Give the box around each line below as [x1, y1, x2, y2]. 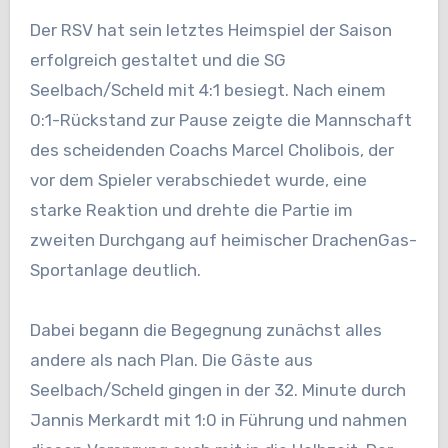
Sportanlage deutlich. [29, 260, 201, 281]
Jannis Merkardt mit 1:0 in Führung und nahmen [29, 410, 407, 431]
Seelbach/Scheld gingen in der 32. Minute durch [29, 380, 406, 401]
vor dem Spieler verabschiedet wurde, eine [29, 170, 367, 191]
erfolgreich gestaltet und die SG [29, 50, 286, 71]
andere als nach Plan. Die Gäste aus [29, 350, 313, 371]
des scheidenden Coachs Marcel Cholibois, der [29, 140, 394, 161]
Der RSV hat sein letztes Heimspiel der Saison [29, 20, 41, 41]
